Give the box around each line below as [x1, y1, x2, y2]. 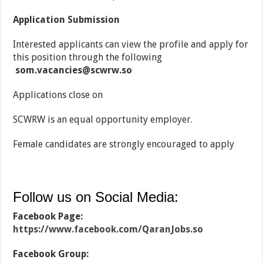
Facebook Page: [13, 211, 83, 222]
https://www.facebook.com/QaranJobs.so [13, 224, 204, 235]
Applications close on [13, 89, 103, 101]
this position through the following [13, 52, 163, 63]
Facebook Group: [13, 248, 89, 260]
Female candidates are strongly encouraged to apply [13, 139, 235, 150]
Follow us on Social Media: [13, 189, 179, 205]
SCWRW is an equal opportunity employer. [13, 114, 193, 126]
